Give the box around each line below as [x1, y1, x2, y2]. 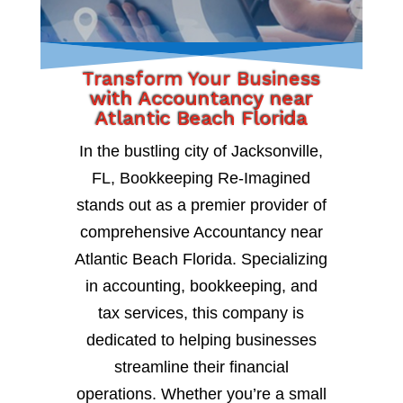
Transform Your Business [82, 67, 321, 91]
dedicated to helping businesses [85, 331, 317, 350]
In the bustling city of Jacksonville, [79, 142, 324, 161]
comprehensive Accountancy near [79, 223, 323, 242]
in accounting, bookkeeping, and [85, 277, 318, 296]
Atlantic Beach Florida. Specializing [75, 250, 328, 269]
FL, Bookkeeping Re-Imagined [92, 169, 311, 188]
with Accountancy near [89, 87, 313, 111]
